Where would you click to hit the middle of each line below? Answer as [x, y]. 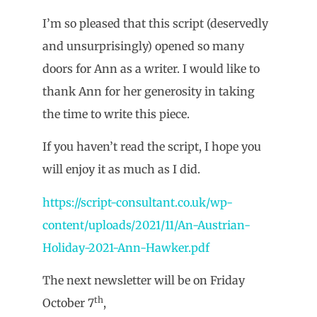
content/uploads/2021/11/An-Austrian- [146, 225]
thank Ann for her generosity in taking [149, 92]
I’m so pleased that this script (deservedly [155, 24]
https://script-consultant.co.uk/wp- [138, 202]
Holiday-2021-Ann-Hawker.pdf [126, 247]
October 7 [68, 303]
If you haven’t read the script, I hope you [152, 147]
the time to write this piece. [116, 114]
